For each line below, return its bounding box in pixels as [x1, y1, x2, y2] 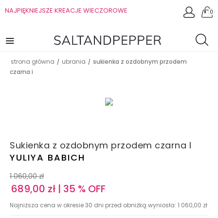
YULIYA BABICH [10, 151, 85, 164]
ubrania [62, 57, 86, 66]
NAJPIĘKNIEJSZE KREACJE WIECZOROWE [5, 6, 127, 15]
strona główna [11, 57, 54, 66]
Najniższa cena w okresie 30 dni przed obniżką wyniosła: [10, 201, 178, 210]
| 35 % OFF [55, 182, 106, 196]
